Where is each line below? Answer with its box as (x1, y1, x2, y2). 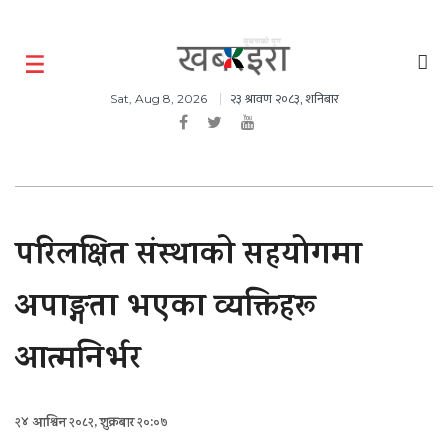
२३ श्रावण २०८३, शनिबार (229, 88, 339, 110)
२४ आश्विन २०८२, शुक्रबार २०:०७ (15, 413, 167, 434)
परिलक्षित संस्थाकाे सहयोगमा (15, 233, 362, 283)
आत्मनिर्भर (15, 337, 141, 387)
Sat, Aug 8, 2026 (109, 91, 210, 106)
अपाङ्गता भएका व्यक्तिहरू (15, 285, 316, 335)
